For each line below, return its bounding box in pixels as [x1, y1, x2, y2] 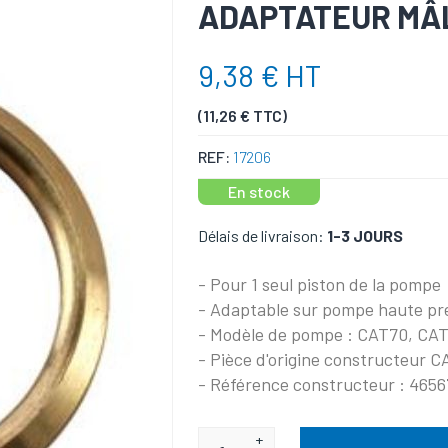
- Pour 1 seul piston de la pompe [198, 272, 442, 295]
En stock [228, 181, 291, 201]
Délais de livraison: [198, 225, 325, 245]
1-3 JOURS [327, 225, 404, 245]
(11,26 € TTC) [198, 106, 288, 125]
